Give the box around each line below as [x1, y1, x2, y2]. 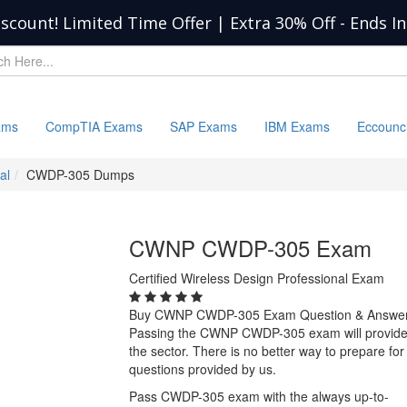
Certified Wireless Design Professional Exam [128, 269, 384, 287]
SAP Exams [170, 117, 237, 135]
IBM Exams [264, 117, 330, 135]
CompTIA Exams [45, 117, 143, 135]
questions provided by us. [128, 360, 276, 378]
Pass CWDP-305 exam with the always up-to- [128, 387, 389, 405]
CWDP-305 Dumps [26, 165, 134, 184]
